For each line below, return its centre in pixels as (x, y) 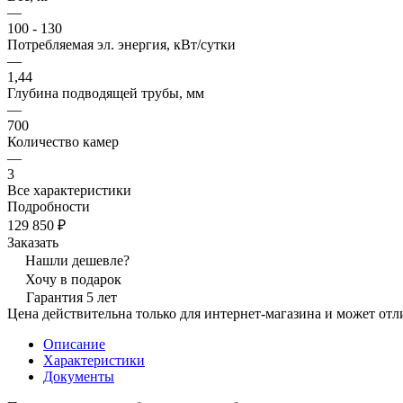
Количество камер (63, 141)
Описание (74, 344)
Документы (79, 376)
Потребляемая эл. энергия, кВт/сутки (121, 44)
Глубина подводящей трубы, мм (106, 93)
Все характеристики (69, 190)
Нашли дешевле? (77, 260)
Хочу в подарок (73, 279)
